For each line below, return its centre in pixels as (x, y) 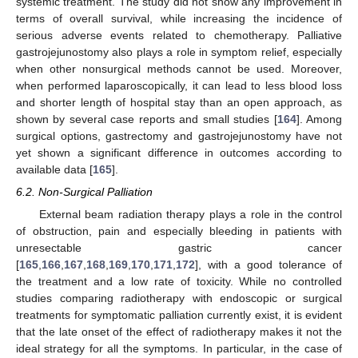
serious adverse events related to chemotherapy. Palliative (179, 35)
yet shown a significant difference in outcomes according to (179, 152)
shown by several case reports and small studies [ (147, 119)
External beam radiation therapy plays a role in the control (190, 215)
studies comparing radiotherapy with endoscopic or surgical (179, 298)
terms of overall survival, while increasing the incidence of (179, 18)
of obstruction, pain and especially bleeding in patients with (179, 231)
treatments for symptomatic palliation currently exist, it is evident (179, 315)
